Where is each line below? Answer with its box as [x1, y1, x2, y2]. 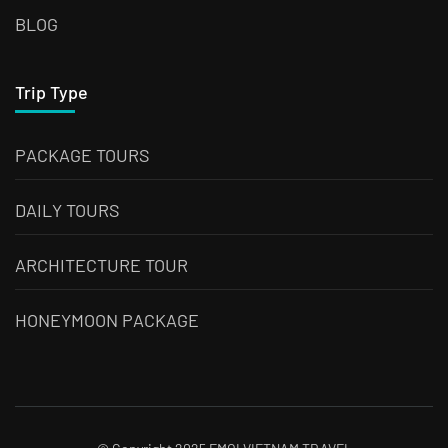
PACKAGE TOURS [15, 144, 150, 167]
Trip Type [15, 81, 88, 104]
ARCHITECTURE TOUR [15, 254, 188, 277]
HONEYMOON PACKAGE [15, 309, 199, 332]
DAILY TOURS [15, 199, 120, 222]
